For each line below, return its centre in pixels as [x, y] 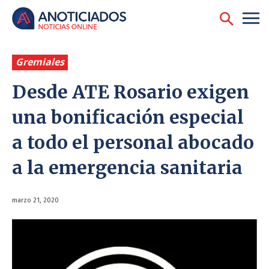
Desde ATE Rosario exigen [131, 92]
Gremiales [40, 62]
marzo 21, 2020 [35, 201]
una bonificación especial [128, 117]
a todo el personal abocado [133, 143]
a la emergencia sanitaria [127, 168]
